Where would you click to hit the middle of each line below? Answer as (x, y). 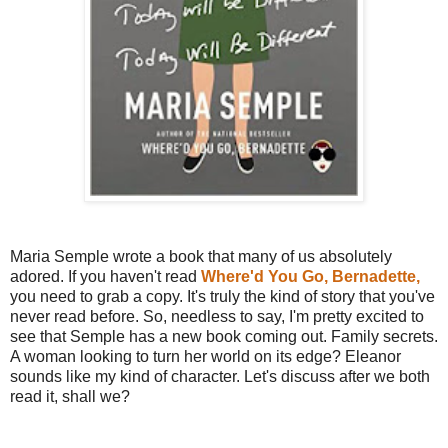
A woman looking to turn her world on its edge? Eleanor (205, 356)
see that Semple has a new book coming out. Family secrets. (224, 336)
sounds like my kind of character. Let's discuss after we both (220, 376)
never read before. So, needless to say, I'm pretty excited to (217, 316)
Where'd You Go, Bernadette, (310, 276)
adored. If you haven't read (105, 276)
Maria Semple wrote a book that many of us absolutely (201, 256)
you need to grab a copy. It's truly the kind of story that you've (222, 296)
